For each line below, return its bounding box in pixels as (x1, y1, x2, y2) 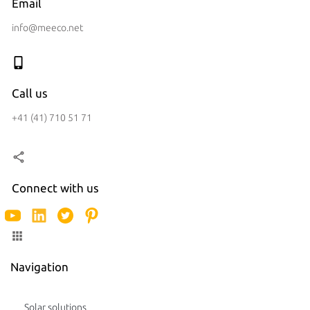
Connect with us (12, 181, 99, 195)
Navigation (10, 260, 69, 274)
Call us (12, 86, 48, 100)
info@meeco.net (12, 22, 83, 34)
